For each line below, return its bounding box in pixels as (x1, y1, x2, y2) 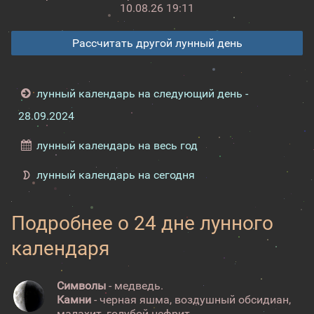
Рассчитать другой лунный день (71, 36, 243, 50)
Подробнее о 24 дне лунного (11, 212, 273, 235)
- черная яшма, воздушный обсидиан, (91, 293, 291, 306)
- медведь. (106, 279, 163, 292)
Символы (57, 279, 106, 292)
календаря (11, 237, 109, 260)
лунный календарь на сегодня (36, 168, 196, 182)
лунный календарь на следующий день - (36, 87, 249, 100)
